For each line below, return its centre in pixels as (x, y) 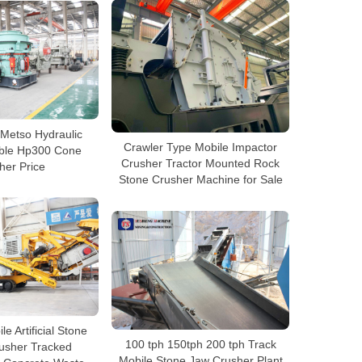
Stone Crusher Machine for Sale (200, 179)
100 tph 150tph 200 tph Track (200, 344)
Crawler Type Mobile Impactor (200, 147)
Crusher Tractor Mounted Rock (200, 163)
